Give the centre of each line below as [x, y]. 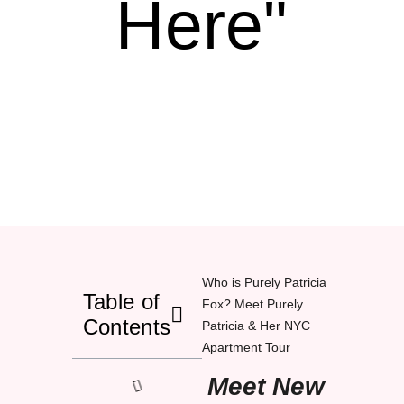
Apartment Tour [246, 348]
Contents [127, 327]
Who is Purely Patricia [264, 283]
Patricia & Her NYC [256, 326]
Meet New [266, 386]
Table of [121, 302]
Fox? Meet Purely [252, 304]
